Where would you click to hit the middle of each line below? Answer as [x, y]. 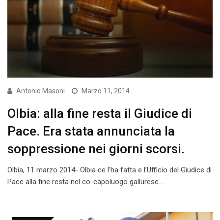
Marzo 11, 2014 [106, 91]
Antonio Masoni [41, 91]
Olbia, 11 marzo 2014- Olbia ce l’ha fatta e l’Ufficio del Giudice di [110, 170]
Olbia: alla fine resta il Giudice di [100, 113]
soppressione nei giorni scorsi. [96, 149]
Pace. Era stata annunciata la [91, 131]
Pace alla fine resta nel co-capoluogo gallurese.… [86, 181]
